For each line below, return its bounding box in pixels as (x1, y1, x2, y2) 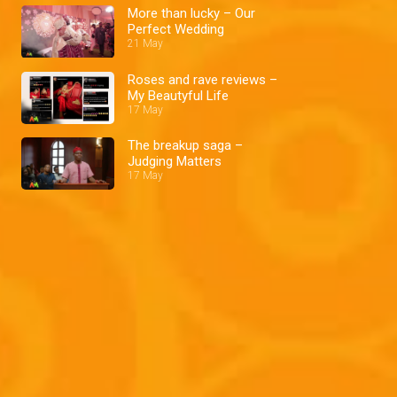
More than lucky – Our (128, 5, 223, 22)
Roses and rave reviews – (128, 71, 277, 88)
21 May (128, 37, 163, 51)
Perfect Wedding (128, 21, 224, 38)
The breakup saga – (128, 136, 243, 153)
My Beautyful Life (128, 87, 229, 104)
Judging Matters (128, 152, 222, 169)
